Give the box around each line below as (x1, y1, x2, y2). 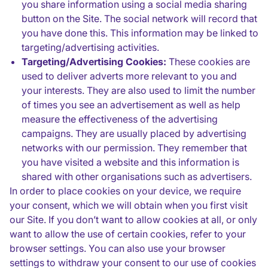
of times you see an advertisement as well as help (22, 99, 240, 111)
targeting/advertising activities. (22, 41, 159, 53)
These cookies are (166, 56, 250, 68)
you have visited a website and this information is (22, 156, 239, 168)
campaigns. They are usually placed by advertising (22, 127, 246, 139)
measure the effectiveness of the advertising (22, 113, 218, 125)
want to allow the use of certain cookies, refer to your (10, 228, 246, 240)
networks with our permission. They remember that (22, 142, 247, 154)
